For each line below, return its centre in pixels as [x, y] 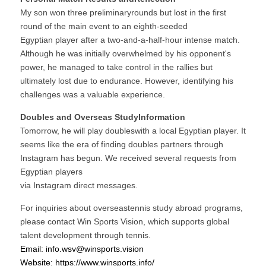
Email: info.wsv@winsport [68, 249]
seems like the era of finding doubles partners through [122, 144]
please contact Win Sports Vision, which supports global [125, 221]
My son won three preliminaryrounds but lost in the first [123, 12]
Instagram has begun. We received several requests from [128, 158]
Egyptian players [51, 172]
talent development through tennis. [85, 235]
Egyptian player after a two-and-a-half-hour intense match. [130, 40]
